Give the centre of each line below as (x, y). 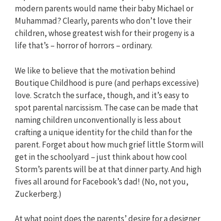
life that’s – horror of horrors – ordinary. (84, 46)
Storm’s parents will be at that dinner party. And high (108, 169)
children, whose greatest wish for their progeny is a (105, 33)
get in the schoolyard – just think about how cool (101, 157)
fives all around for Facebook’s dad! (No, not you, (102, 181)
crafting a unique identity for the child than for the (104, 132)
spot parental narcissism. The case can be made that (107, 107)
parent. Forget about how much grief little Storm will (109, 144)
